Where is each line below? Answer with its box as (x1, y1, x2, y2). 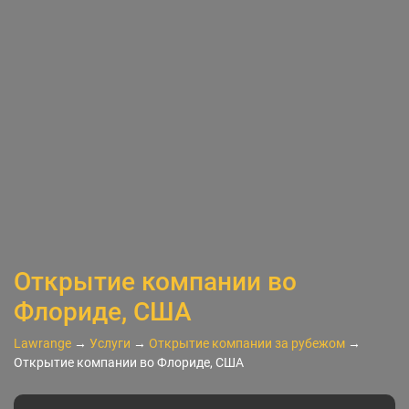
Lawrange (14, 335, 71, 351)
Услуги (89, 335, 131, 351)
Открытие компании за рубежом (149, 335, 345, 351)
